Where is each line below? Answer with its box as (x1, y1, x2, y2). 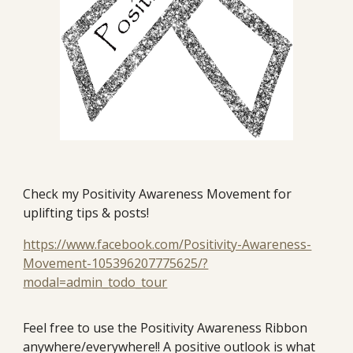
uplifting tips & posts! (23, 203, 150, 221)
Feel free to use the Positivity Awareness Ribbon (23, 318, 308, 336)
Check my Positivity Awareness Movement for (23, 184, 292, 203)
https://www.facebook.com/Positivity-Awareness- (23, 235, 312, 253)
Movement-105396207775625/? (23, 254, 209, 272)
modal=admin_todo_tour (23, 273, 168, 291)
